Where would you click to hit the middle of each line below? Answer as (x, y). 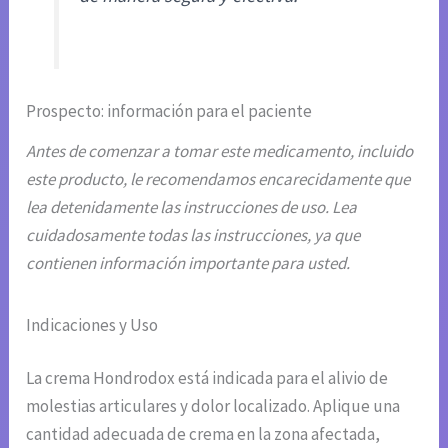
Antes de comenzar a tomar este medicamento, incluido (220, 150)
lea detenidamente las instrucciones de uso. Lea (192, 206)
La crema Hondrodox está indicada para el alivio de (207, 378)
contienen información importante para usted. (188, 262)
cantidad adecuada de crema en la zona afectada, (203, 434)
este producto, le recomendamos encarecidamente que (218, 178)
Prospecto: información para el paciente (169, 110)
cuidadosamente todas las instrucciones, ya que (193, 234)
